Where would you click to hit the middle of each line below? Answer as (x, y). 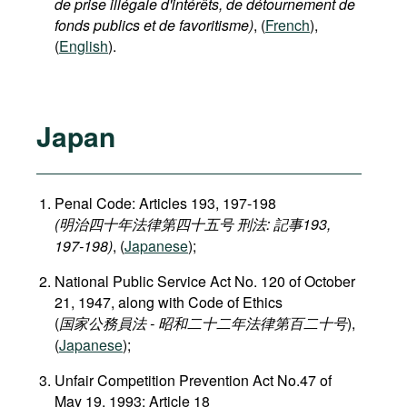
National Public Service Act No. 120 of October (205, 281)
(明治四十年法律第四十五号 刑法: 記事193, (193, 224)
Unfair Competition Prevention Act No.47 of (193, 380)
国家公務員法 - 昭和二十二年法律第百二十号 (203, 323)
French (288, 25)
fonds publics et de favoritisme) (154, 25)
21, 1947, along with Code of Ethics (169, 302)
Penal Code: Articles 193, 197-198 (167, 203)
